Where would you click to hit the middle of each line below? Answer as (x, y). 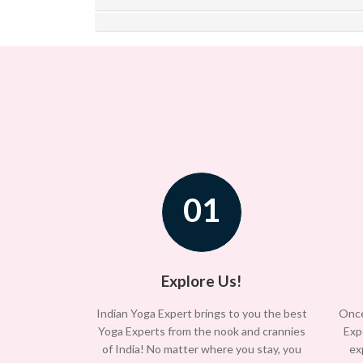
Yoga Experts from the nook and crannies (201, 331)
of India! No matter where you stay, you (201, 349)
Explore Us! (201, 281)
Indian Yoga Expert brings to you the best (201, 314)
